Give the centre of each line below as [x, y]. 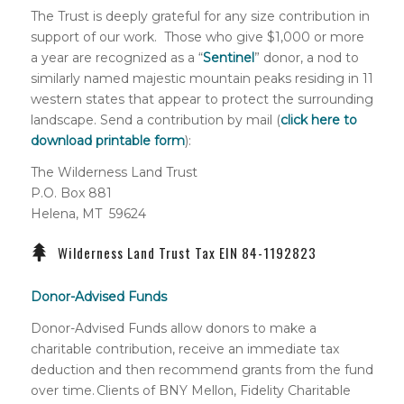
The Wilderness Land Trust [114, 172]
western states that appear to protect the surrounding [202, 99]
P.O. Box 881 [71, 193]
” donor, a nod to [306, 57]
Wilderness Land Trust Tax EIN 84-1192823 [187, 253]
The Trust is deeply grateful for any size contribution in [200, 16]
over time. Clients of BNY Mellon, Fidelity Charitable [190, 391]
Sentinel [228, 57]
